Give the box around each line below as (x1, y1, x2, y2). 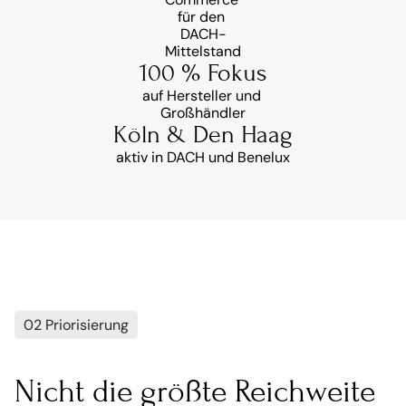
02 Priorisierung (24, 315, 129, 334)
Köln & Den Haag (113, 121, 293, 149)
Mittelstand (165, 42, 241, 61)
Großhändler (160, 103, 246, 122)
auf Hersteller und (141, 86, 261, 105)
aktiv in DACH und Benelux (116, 148, 290, 167)
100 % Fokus (139, 59, 267, 87)
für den (178, 7, 225, 26)
